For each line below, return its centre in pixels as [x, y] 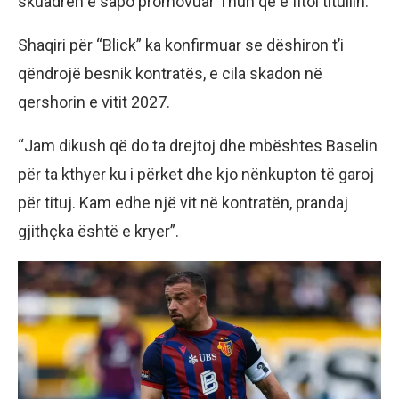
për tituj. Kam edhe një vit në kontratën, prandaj [183, 202]
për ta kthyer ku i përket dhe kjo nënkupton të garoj [196, 174]
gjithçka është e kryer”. [98, 231]
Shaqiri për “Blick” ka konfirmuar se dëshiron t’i [181, 45]
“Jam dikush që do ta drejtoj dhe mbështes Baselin [198, 145]
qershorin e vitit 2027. [94, 102]
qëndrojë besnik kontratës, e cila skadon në [170, 73]
